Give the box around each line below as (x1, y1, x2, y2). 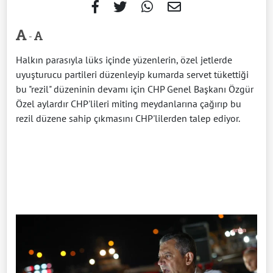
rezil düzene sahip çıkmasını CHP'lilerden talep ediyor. (16, 112, 240, 124)
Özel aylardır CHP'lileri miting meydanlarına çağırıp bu (16, 97, 241, 110)
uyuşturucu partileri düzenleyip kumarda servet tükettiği (16, 68, 249, 80)
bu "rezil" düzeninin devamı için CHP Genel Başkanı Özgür (16, 82, 253, 95)
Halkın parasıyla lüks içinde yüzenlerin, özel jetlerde (16, 53, 232, 66)
